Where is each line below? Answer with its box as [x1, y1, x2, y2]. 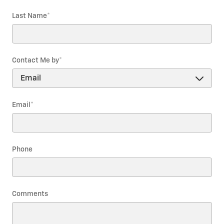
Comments [12, 190, 48, 198]
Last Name [12, 12, 47, 20]
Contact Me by [12, 57, 59, 64]
